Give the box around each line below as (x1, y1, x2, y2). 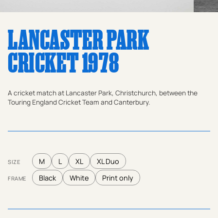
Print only (102, 173, 133, 182)
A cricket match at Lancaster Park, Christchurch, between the (8, 89, 198, 98)
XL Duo (97, 156, 119, 166)
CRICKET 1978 (8, 48, 119, 76)
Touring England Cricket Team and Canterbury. (8, 98, 150, 107)
